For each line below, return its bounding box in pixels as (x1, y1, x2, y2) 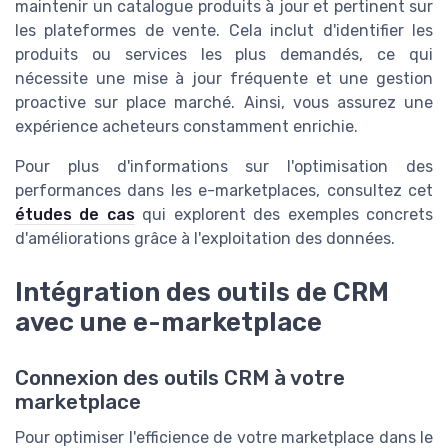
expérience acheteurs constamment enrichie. (15, 116, 358, 136)
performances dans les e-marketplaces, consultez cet (15, 180, 433, 200)
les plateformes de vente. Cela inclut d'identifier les (15, 20, 433, 40)
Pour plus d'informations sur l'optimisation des (15, 156, 433, 176)
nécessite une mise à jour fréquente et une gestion (15, 68, 433, 88)
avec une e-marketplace (15, 307, 322, 338)
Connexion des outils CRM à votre (15, 366, 345, 391)
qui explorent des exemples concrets (134, 204, 434, 224)
